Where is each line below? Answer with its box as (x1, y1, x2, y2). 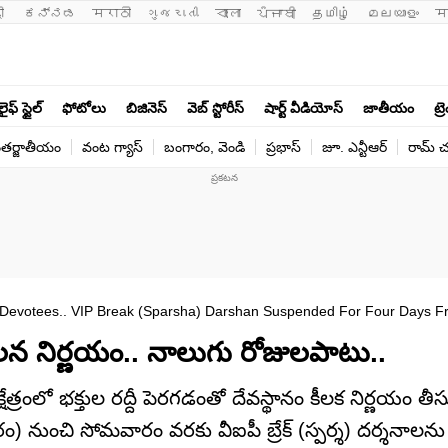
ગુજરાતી (147, 6, 199, 21)
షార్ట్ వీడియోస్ (264, 99, 343, 116)
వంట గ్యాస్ (82, 139, 143, 155)
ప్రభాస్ (266, 139, 301, 155)
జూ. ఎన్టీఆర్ (322, 139, 387, 155)
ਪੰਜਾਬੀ (257, 6, 296, 21)
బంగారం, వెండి (164, 139, 245, 155)
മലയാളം (367, 6, 419, 21)
